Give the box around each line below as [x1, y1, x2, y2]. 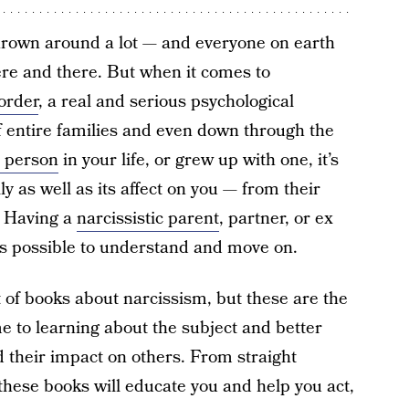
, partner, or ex [218, 206, 333, 231]
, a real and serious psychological [37, 89, 294, 114]
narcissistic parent [76, 206, 219, 231]
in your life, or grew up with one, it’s [58, 148, 339, 173]
